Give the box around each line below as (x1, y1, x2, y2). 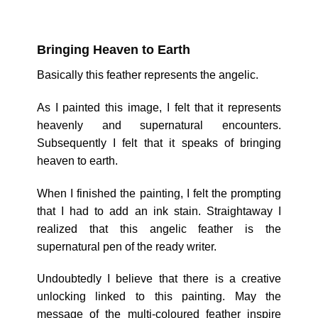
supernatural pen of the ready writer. (36, 240, 216, 253)
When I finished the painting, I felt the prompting (36, 187, 282, 199)
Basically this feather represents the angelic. (36, 69, 258, 82)
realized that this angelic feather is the (36, 222, 282, 235)
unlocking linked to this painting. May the (36, 290, 282, 303)
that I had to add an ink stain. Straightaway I (36, 204, 282, 217)
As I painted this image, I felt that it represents (36, 101, 282, 114)
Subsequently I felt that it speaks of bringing (36, 136, 282, 149)
